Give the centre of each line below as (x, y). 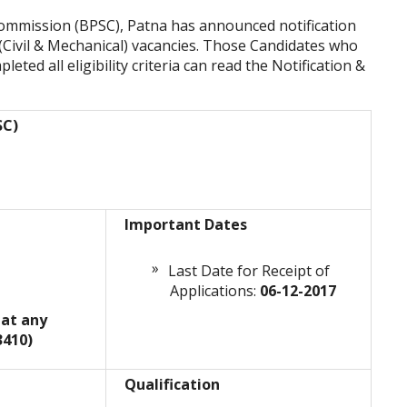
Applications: (215, 291)
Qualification (172, 385)
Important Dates (186, 225)
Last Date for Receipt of (249, 271)
